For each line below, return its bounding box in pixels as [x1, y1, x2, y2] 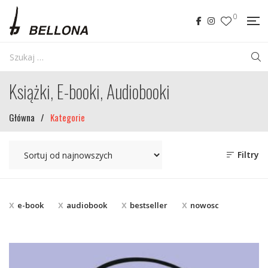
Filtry [235, 149, 259, 160]
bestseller [130, 200, 167, 211]
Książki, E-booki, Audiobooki [9, 78, 170, 105]
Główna [9, 111, 35, 124]
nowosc [190, 200, 219, 211]
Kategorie [50, 111, 85, 124]
